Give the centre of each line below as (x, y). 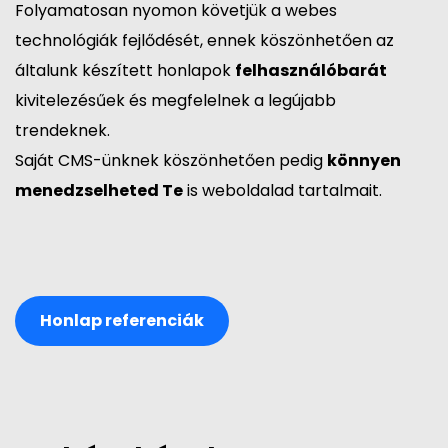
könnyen (364, 161)
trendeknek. (62, 131)
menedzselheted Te (99, 191)
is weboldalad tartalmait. (282, 191)
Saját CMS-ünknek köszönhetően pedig (171, 161)
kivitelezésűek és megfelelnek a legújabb (175, 101)
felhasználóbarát (311, 71)
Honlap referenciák (122, 321)
